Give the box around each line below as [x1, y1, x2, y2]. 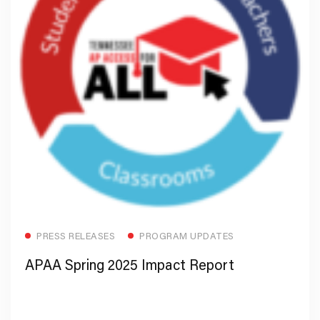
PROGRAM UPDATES [139, 229, 234, 241]
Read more [124, 221, 181, 235]
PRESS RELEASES [36, 229, 115, 241]
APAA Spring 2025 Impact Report [25, 254, 234, 274]
